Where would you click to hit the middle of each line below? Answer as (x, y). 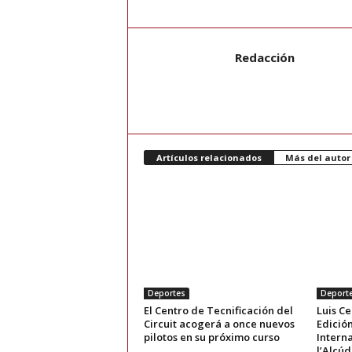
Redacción (264, 58)
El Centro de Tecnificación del (218, 311)
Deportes (166, 293)
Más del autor (317, 158)
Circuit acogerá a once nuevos (219, 324)
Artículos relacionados (209, 158)
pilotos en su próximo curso (211, 337)
